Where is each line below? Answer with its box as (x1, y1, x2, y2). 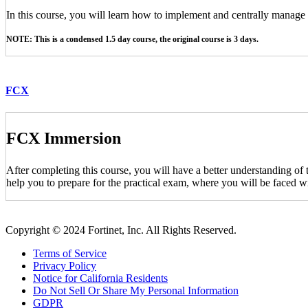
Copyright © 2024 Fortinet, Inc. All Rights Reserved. (5, 223, 236, 236)
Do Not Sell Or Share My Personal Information (33, 284, 239, 296)
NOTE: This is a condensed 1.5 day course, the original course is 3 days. (6, 34, 258, 45)
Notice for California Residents (33, 272, 168, 284)
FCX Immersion (6, 129, 121, 147)
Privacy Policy (33, 259, 96, 272)
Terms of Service (33, 247, 107, 259)
